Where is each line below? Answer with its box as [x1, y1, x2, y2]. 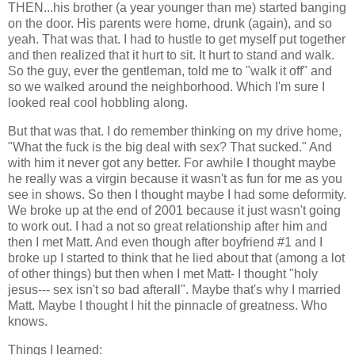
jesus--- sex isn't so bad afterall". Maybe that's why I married [8, 283, 341, 297]
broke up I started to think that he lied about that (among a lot [8, 251, 345, 265]
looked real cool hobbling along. [8, 96, 188, 110]
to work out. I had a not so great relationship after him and [8, 219, 327, 234]
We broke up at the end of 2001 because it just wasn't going [8, 204, 341, 218]
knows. [8, 315, 48, 329]
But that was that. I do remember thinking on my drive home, [8, 124, 342, 139]
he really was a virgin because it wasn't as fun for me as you [8, 172, 342, 186]
